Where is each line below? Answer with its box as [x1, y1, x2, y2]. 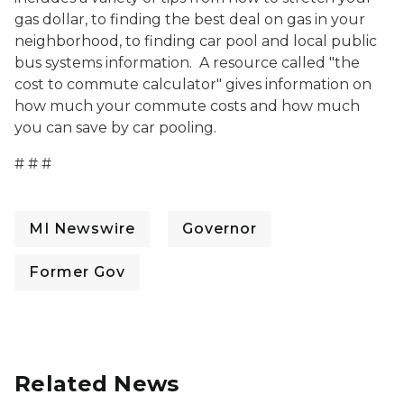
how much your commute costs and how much [14, 97, 360, 115]
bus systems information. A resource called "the [14, 54, 360, 71]
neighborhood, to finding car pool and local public [14, 32, 377, 50]
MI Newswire [29, 220, 135, 237]
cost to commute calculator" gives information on [14, 76, 372, 93]
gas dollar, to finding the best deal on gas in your [14, 11, 365, 28]
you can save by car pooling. [14, 119, 216, 136]
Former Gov [29, 263, 125, 280]
